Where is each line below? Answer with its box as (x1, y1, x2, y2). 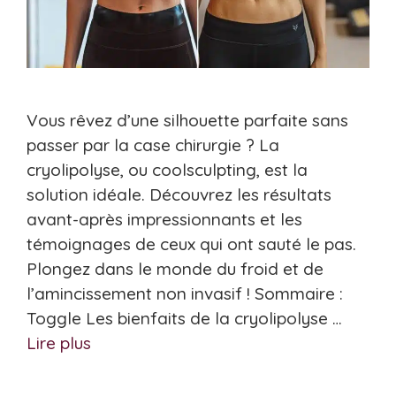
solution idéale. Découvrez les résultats (27, 183, 331, 205)
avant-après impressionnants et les (27, 208, 302, 230)
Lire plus (27, 331, 91, 354)
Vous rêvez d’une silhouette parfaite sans (27, 109, 348, 131)
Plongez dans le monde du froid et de (27, 257, 324, 279)
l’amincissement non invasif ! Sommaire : (27, 282, 343, 304)
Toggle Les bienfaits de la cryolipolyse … (27, 307, 341, 329)
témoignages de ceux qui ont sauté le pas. (27, 232, 356, 255)
